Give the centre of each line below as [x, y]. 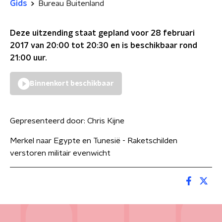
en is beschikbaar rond [153, 46]
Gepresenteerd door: [49, 121]
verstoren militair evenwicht [60, 153]
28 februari [173, 33]
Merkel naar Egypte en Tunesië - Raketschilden [94, 141]
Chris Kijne [106, 121]
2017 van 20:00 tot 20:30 [59, 46]
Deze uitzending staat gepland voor [80, 33]
